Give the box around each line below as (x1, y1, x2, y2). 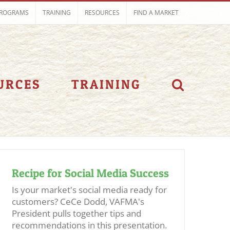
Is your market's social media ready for (12, 184, 167, 196)
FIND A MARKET (133, 8, 179, 17)
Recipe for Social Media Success (12, 166, 169, 180)
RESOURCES (85, 8, 120, 17)
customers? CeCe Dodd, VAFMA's (12, 196, 144, 207)
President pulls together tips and (12, 207, 141, 219)
